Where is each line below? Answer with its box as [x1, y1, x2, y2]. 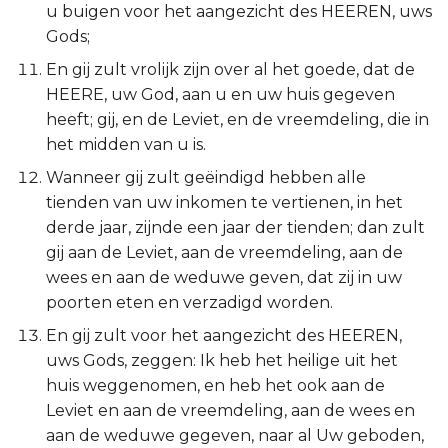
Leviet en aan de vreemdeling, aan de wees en [46, 401, 415, 420]
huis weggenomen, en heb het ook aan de [46, 376, 385, 395]
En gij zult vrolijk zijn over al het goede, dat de [46, 60, 415, 79]
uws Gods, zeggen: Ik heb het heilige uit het [46, 351, 398, 370]
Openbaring [16, 56, 114, 75]
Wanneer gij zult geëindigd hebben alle [46, 168, 366, 187]
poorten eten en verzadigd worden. [46, 293, 333, 312]
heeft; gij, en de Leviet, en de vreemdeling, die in [46, 110, 429, 129]
